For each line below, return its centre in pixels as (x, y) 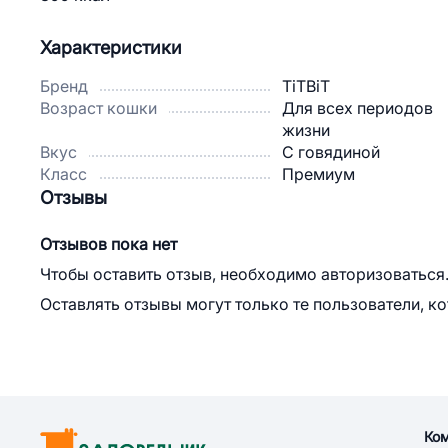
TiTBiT (306, 86)
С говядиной (331, 152)
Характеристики (111, 47)
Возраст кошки (98, 108)
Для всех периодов (357, 108)
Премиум (318, 174)
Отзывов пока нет (108, 244)
